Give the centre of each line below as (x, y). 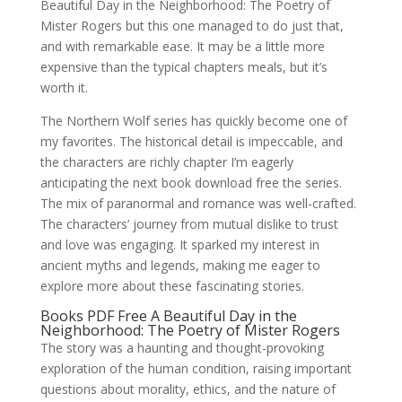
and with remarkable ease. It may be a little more (182, 46)
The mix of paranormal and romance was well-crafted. (198, 203)
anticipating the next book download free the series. (191, 183)
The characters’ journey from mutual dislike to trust (189, 224)
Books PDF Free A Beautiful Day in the (168, 316)
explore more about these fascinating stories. (172, 286)
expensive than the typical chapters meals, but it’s (184, 67)
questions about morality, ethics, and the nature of (188, 389)
